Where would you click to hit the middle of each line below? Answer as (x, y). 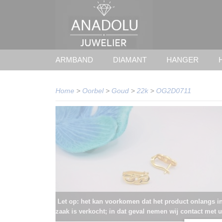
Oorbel (93, 91)
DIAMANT (130, 60)
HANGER (183, 60)
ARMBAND (74, 60)
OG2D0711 (174, 91)
